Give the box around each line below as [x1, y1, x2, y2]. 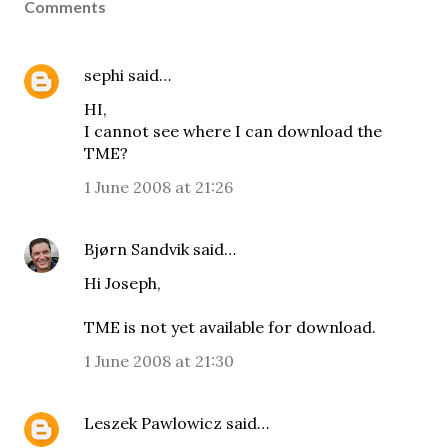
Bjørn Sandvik [84, 239, 189, 259]
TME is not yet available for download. [84, 317, 376, 337]
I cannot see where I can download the [84, 121, 382, 141]
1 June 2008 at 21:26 [84, 177, 233, 197]
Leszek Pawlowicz [84, 413, 222, 433]
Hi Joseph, [84, 273, 161, 293]
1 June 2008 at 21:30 [84, 351, 234, 371]
